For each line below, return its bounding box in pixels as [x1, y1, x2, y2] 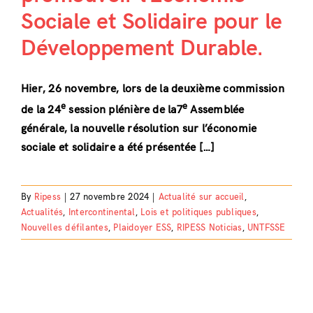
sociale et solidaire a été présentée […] [20, 141, 215, 155]
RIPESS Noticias [176, 222, 242, 234]
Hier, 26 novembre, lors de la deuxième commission [20, 82, 284, 96]
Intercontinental [68, 207, 136, 219]
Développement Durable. [20, 34, 262, 62]
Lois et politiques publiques [140, 207, 256, 219]
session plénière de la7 [68, 103, 182, 117]
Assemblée [190, 103, 245, 117]
